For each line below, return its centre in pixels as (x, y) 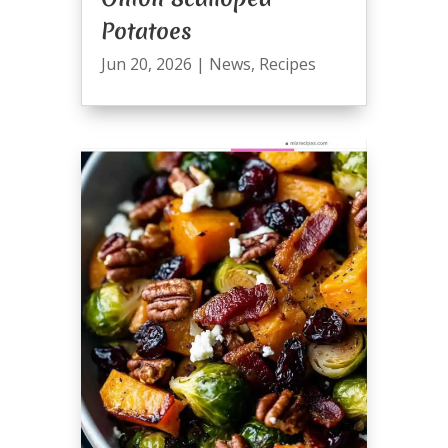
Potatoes (146, 30)
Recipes (287, 63)
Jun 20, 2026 (146, 63)
